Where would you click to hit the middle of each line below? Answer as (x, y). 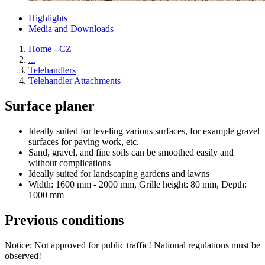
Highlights (48, 18)
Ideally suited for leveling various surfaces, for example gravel (144, 131)
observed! (23, 256)
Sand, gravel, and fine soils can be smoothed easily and (131, 152)
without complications (70, 163)
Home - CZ (50, 49)
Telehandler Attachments (75, 81)
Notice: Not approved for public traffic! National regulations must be (132, 245)
